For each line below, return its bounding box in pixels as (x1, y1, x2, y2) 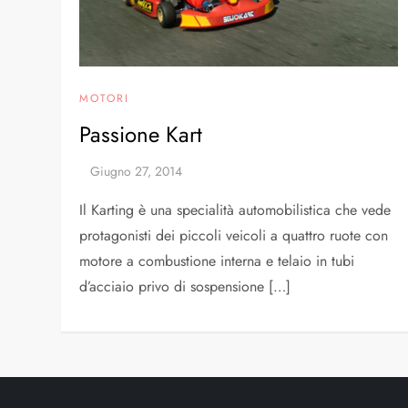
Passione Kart (79, 117, 203, 150)
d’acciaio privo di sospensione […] (79, 275, 291, 297)
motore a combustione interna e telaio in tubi (79, 250, 355, 271)
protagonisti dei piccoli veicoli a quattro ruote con (79, 224, 389, 246)
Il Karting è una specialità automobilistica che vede (79, 199, 392, 220)
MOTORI (79, 89, 130, 107)
